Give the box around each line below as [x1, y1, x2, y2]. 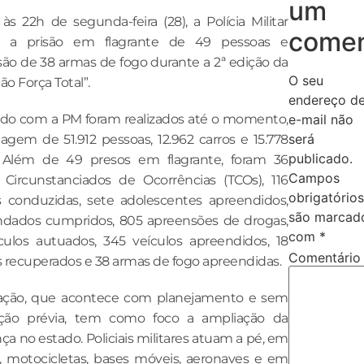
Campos [288, 170, 340, 186]
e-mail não [288, 111, 353, 128]
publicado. [288, 150, 353, 167]
